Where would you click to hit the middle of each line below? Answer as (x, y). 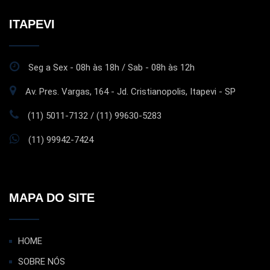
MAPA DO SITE (52, 197)
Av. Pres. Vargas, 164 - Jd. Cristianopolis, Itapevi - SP (130, 91)
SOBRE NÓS (42, 261)
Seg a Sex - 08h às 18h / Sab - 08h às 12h (111, 67)
